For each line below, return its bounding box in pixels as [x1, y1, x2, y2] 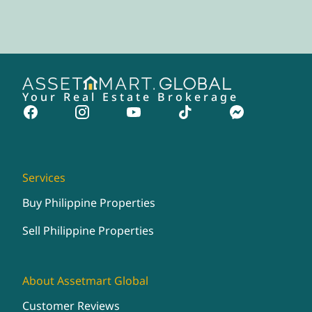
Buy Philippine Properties [22, 195, 155, 211]
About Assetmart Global [22, 273, 148, 289]
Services [22, 170, 65, 186]
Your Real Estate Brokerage [22, 89, 239, 105]
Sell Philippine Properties [22, 223, 154, 239]
